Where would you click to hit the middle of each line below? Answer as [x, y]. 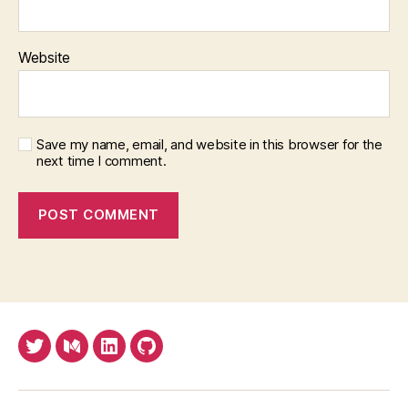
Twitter [60, 357]
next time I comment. [102, 160]
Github [170, 357]
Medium [100, 357]
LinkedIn [139, 357]
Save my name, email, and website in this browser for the [209, 144]
